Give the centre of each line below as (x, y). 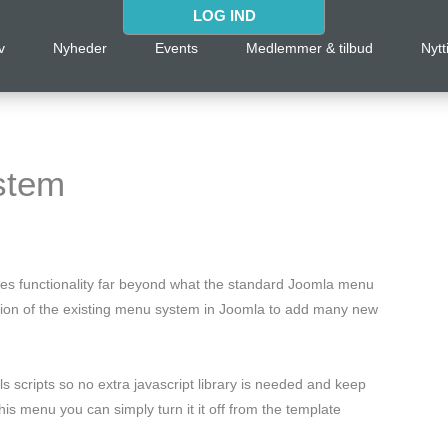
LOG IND (224, 16)
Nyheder (80, 48)
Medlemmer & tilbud (310, 48)
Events (177, 48)
